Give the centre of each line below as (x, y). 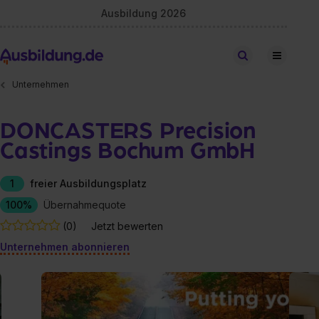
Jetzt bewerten (127, 226)
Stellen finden (281, 55)
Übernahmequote (85, 204)
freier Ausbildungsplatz (88, 183)
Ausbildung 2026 (144, 13)
